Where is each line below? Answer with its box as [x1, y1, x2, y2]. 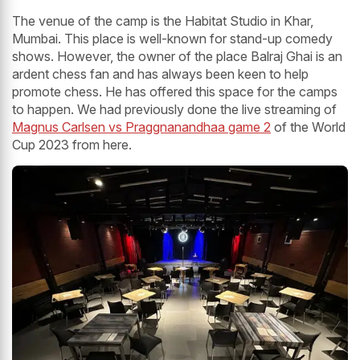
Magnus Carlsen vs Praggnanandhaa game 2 [12, 119, 271, 136]
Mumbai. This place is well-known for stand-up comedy [12, 31, 333, 47]
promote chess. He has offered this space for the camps [12, 84, 337, 100]
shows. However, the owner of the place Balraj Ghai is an [12, 48, 342, 65]
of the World [271, 119, 346, 136]
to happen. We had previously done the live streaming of [12, 101, 337, 118]
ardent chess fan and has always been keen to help [12, 66, 309, 83]
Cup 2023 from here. [12, 137, 132, 153]
